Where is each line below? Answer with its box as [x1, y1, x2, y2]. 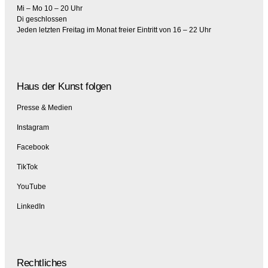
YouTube [17, 182, 46, 191]
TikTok [17, 163, 38, 172]
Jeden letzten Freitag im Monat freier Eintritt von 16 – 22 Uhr [17, 26, 211, 35]
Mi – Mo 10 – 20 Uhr [17, 4, 84, 13]
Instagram [17, 123, 49, 132]
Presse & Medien [17, 103, 72, 112]
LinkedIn [17, 202, 45, 211]
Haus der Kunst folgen [17, 81, 111, 93]
